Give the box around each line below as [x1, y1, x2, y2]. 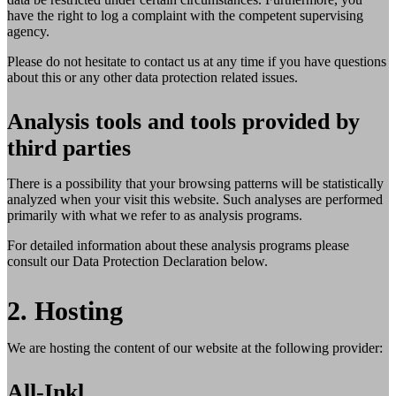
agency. [7, 23, 49, 39]
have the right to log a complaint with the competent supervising [7, 7, 363, 23]
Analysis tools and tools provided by [7, 108, 360, 134]
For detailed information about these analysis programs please [7, 237, 349, 253]
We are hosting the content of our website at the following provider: [7, 339, 383, 355]
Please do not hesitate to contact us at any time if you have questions [7, 53, 386, 69]
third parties [7, 134, 131, 161]
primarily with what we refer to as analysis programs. [7, 207, 302, 223]
